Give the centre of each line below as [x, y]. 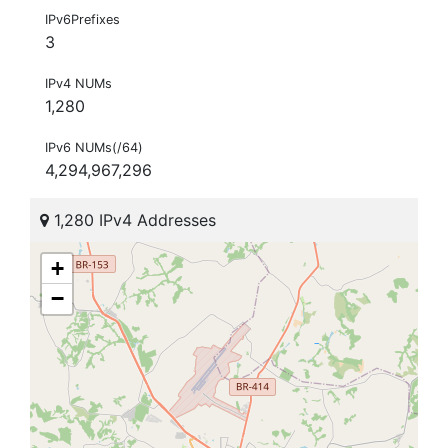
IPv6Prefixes [82, 20]
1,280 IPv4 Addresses [132, 220]
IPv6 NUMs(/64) [94, 148]
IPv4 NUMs [78, 84]
